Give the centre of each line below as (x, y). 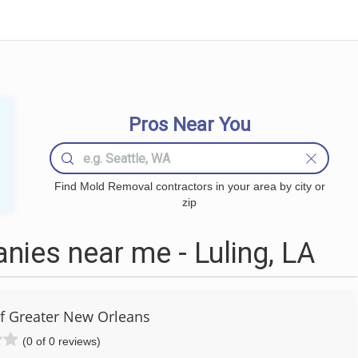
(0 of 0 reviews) (62, 341)
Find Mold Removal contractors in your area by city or (189, 186)
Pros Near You (189, 125)
